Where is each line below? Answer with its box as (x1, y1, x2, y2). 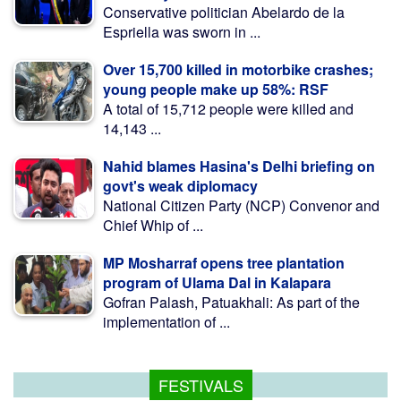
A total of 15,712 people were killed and (103, 98, 354, 120)
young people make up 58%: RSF (103, 79, 328, 100)
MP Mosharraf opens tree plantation (103, 252, 345, 274)
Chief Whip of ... (103, 215, 203, 236)
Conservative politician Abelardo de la (103, 2, 345, 23)
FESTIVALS (158, 373, 243, 397)
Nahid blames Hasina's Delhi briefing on (103, 156, 375, 177)
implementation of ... (103, 311, 230, 333)
